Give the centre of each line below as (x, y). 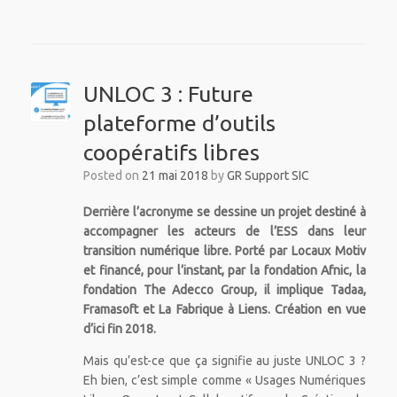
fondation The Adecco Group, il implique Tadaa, (224, 290)
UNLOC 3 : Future (168, 94)
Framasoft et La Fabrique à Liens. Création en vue (224, 310)
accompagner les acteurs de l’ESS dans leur (224, 232)
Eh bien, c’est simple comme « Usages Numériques (224, 381)
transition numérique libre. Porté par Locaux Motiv (224, 251)
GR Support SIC (268, 176)
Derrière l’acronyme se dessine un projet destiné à (224, 212)
